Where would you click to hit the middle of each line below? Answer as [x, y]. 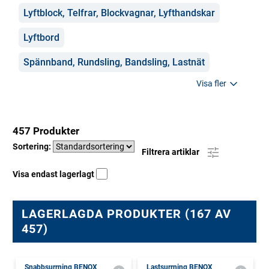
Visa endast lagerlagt [54, 174]
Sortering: [33, 147]
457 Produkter [46, 131]
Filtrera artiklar [171, 152]
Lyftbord [41, 38]
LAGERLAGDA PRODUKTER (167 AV [126, 214]
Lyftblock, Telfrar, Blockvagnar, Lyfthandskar [119, 13]
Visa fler [211, 83]
